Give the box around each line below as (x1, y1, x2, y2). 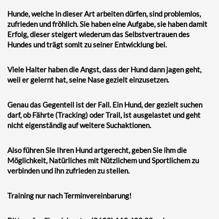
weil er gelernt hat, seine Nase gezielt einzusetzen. (7, 75, 169, 84)
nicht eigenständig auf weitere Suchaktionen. (7, 120, 151, 130)
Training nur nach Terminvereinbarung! (7, 191, 131, 200)
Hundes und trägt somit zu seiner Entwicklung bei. (7, 40, 167, 49)
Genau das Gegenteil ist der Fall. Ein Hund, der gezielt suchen (7, 100, 202, 109)
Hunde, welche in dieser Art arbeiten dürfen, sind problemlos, (7, 9, 201, 18)
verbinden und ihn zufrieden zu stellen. (7, 166, 130, 175)
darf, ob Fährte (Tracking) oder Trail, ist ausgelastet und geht (7, 110, 200, 119)
